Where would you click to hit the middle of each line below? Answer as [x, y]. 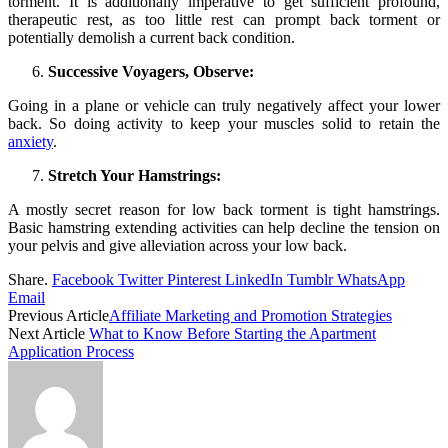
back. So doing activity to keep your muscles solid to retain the [224, 124]
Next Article [48, 334]
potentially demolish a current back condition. [151, 38]
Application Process [71, 352]
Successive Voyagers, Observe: [151, 72]
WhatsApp [371, 280]
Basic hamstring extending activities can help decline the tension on [224, 228]
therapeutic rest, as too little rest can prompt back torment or [224, 20]
